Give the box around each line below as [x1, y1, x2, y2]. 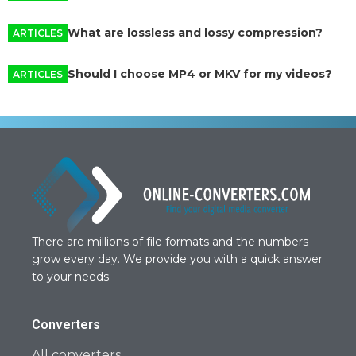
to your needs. [32, 269, 111, 284]
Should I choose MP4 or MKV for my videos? [68, 67, 332, 81]
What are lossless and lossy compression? [68, 25, 323, 40]
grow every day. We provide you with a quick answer [32, 251, 323, 266]
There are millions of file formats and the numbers [32, 234, 308, 249]
